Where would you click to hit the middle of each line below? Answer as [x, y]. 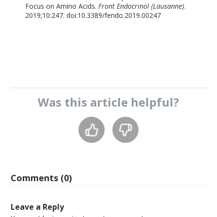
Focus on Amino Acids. [62, 6]
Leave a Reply [38, 207]
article [109, 102]
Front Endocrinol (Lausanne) [141, 6]
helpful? [154, 102]
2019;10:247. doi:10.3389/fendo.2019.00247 [93, 15]
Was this [64, 102]
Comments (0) [41, 178]
